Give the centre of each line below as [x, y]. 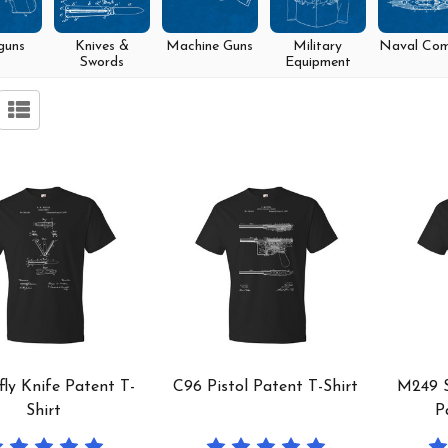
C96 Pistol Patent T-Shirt [266, 387]
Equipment [317, 62]
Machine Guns [209, 46]
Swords [101, 62]
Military [317, 46]
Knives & [101, 46]
